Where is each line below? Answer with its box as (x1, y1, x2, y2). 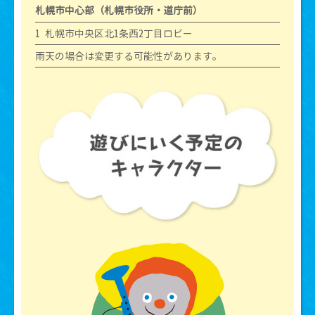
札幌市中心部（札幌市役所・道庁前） (35, 4, 202, 18)
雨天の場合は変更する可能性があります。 (35, 49, 222, 63)
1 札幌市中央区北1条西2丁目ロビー (35, 26, 193, 40)
